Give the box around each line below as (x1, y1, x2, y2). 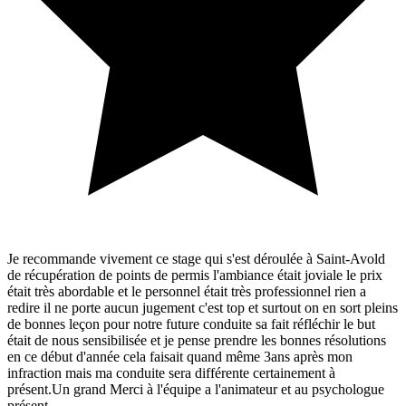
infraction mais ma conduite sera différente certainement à (7, 365, 335, 381)
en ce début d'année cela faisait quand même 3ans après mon (7, 349, 353, 364)
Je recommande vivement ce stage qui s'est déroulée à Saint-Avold (7, 251, 385, 266)
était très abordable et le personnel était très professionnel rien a (7, 284, 366, 299)
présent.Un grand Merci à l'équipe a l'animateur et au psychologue (7, 382, 384, 397)
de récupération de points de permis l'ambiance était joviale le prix (7, 267, 382, 283)
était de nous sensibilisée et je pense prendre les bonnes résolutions (7, 333, 386, 348)
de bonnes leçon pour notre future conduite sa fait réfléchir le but (7, 316, 375, 332)
